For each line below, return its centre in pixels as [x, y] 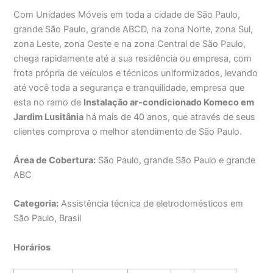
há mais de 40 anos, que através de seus [170, 117]
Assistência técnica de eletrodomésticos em [151, 204]
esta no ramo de [49, 102]
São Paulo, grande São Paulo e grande [176, 161]
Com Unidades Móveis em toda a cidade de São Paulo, [127, 14]
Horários [32, 247]
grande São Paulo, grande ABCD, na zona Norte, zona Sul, [133, 29]
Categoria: [36, 204]
